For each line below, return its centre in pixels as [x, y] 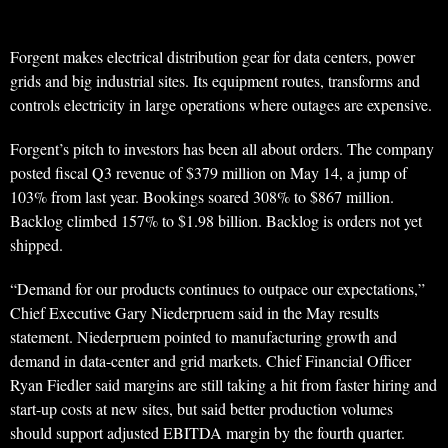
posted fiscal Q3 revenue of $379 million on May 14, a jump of [208, 173]
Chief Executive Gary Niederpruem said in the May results [194, 313]
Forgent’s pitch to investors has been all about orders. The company [222, 149]
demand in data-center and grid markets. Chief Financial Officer [210, 361]
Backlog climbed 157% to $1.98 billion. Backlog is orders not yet [216, 221]
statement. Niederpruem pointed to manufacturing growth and [203, 337]
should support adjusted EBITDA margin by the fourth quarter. [207, 433]
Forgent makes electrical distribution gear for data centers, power [212, 57]
